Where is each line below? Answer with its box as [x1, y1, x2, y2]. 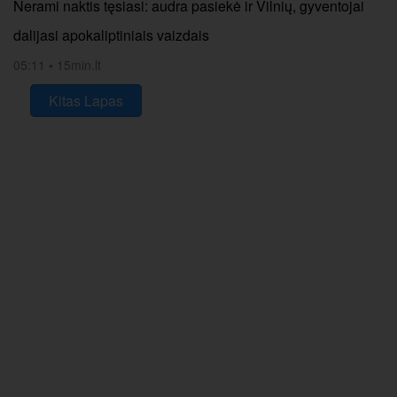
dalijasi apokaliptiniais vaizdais [13, 25, 209, 45]
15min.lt [57, 56, 101, 74]
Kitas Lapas [49, 90, 123, 111]
